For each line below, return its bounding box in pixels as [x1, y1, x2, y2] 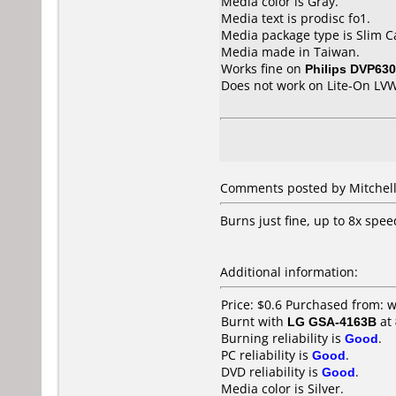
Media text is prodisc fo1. [221, 10, 370, 27]
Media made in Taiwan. [221, 43, 360, 60]
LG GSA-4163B [287, 313, 377, 330]
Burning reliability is [221, 330, 345, 346]
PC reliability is [221, 346, 312, 363]
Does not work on [221, 77, 327, 94]
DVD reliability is [221, 363, 322, 380]
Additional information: [220, 263, 358, 280]
